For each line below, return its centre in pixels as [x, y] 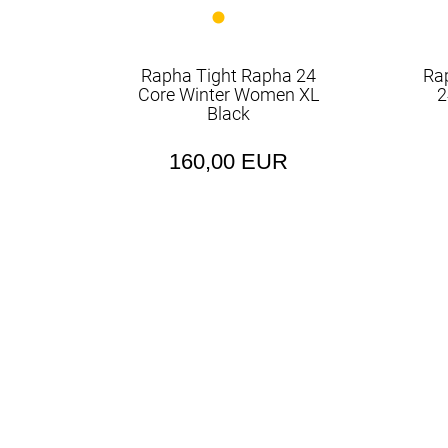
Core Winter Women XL [229, 94]
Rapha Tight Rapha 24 [229, 75]
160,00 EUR [229, 161]
